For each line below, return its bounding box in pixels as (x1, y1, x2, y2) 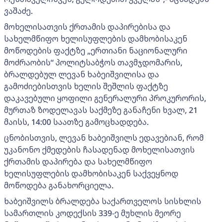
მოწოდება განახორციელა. (4, 180, 113, 191)
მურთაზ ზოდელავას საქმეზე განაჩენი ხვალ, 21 (4, 105, 198, 116)
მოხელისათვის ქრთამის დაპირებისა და (4, 21, 170, 33)
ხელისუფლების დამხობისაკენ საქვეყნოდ (4, 168, 178, 179)
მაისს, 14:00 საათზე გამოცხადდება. (4, 116, 149, 128)
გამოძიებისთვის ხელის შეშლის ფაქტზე (4, 81, 168, 92)
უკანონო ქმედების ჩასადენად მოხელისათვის (4, 144, 195, 156)
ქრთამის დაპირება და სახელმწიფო (4, 156, 152, 167)
